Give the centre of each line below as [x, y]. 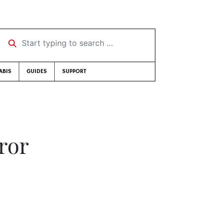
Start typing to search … [48, 39]
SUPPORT [74, 71]
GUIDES [37, 71]
